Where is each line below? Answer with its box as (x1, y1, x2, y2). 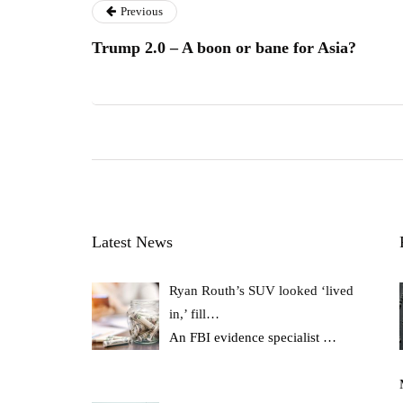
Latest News (92, 232, 173, 251)
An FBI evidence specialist (169, 329, 324, 345)
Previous (121, 4, 163, 18)
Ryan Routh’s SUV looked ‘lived (169, 282, 354, 298)
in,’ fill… (169, 306, 220, 321)
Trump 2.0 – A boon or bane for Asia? (92, 38, 356, 57)
